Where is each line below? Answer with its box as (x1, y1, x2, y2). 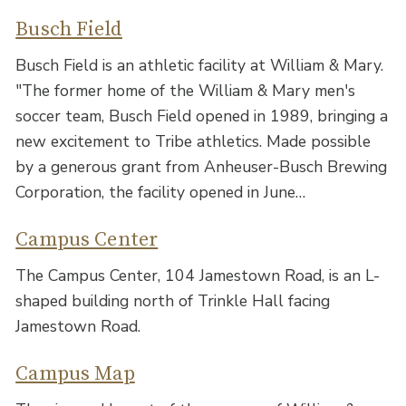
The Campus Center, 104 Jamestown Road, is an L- (15, 264, 381, 286)
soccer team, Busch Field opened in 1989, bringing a (15, 104, 389, 127)
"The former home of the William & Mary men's (15, 79, 356, 101)
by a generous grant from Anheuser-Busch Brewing (15, 155, 388, 178)
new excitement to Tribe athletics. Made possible (15, 130, 372, 152)
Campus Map (15, 361, 135, 386)
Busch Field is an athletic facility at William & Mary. (15, 53, 384, 76)
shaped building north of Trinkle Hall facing (15, 289, 331, 312)
